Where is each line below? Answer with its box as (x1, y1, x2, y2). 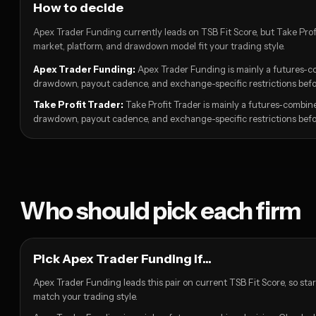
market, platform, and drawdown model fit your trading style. (33, 40, 285, 52)
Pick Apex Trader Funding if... (33, 251, 212, 267)
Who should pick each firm (20, 196, 301, 226)
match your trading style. (33, 291, 138, 303)
